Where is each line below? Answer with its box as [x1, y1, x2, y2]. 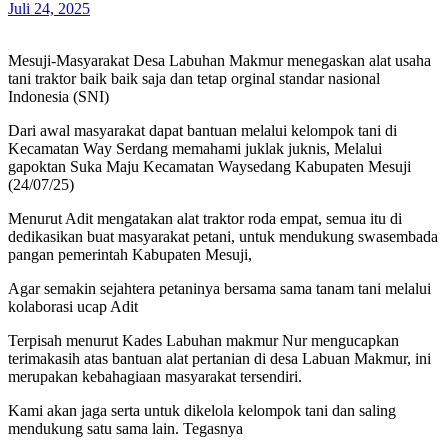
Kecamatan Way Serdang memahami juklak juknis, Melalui [8, 139, 382, 157]
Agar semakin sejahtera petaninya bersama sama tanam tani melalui [8, 279, 431, 297]
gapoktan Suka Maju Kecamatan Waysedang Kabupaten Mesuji [8, 157, 411, 175]
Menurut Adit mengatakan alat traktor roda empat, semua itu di [8, 209, 402, 227]
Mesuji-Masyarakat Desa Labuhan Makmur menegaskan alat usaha [8, 51, 431, 69]
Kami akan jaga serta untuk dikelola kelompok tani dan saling [8, 401, 396, 419]
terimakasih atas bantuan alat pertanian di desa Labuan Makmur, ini [8, 349, 431, 367]
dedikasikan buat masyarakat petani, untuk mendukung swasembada [8, 227, 438, 245]
